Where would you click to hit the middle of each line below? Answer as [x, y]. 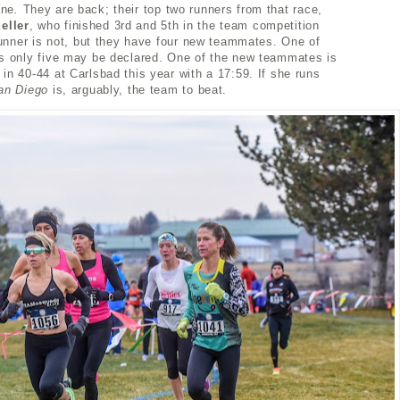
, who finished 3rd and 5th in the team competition [174, 25]
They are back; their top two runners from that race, [172, 9]
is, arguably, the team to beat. [142, 89]
